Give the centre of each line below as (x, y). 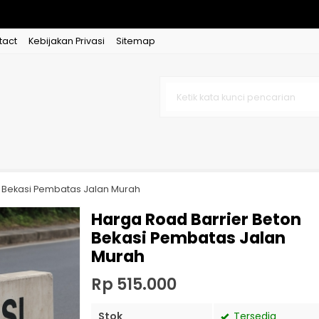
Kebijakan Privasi (67, 41)
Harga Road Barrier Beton (196, 219)
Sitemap (136, 41)
